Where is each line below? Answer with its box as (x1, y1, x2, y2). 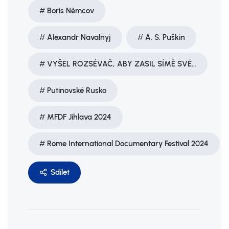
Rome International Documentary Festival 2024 (47, 139, 209, 148)
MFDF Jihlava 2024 (47, 112, 111, 122)
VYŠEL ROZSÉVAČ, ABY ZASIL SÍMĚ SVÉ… (47, 59, 196, 68)
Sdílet (51, 167, 70, 177)
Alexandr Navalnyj (47, 32, 111, 42)
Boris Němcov (47, 6, 94, 15)
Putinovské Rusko (47, 85, 106, 95)
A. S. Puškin (145, 32, 185, 42)
